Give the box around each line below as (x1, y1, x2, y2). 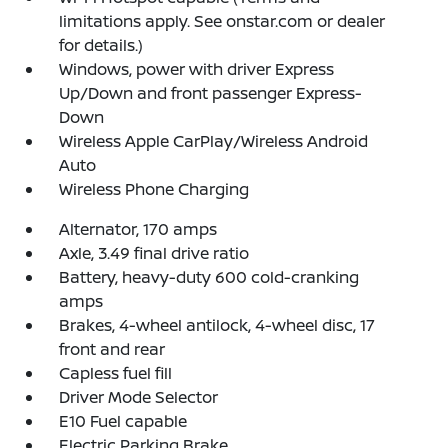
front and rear (59, 337, 166, 360)
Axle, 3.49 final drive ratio (59, 241, 250, 264)
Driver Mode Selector (59, 385, 219, 408)
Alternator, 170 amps (59, 217, 218, 240)
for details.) (59, 33, 144, 56)
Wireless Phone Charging (59, 177, 250, 200)
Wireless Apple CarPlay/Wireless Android (59, 129, 369, 152)
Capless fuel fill (59, 361, 173, 384)
